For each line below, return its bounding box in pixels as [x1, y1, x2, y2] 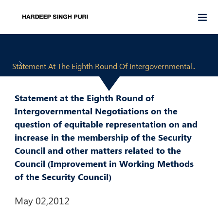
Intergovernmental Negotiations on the [15, 105, 178, 117]
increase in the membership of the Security [15, 131, 192, 143]
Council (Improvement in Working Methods [15, 158, 194, 169]
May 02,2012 [15, 194, 70, 207]
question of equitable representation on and [15, 118, 198, 130]
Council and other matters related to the [15, 145, 181, 156]
